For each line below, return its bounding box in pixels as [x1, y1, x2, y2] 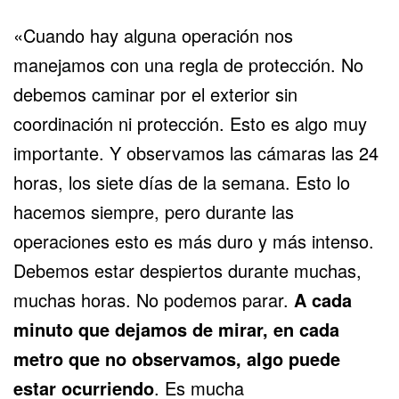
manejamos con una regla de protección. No [13, 52, 363, 78]
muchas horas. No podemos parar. [13, 287, 294, 313]
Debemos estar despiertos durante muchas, [13, 257, 362, 284]
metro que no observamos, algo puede [13, 346, 340, 372]
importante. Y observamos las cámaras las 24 [13, 140, 379, 167]
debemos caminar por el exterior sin [13, 81, 297, 108]
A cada [294, 287, 352, 313]
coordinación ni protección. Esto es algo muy [13, 110, 367, 137]
